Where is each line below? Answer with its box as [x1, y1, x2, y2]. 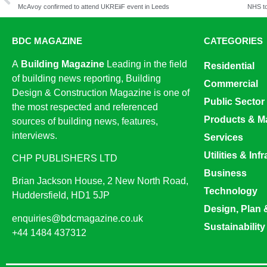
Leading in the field [104, 58, 187, 69]
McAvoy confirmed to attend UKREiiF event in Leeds [18, 2, 169, 10]
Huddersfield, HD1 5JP [12, 190, 110, 201]
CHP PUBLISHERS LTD [12, 153, 120, 163]
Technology [204, 185, 257, 196]
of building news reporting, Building [12, 73, 161, 83]
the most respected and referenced [12, 101, 158, 112]
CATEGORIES [204, 35, 263, 46]
